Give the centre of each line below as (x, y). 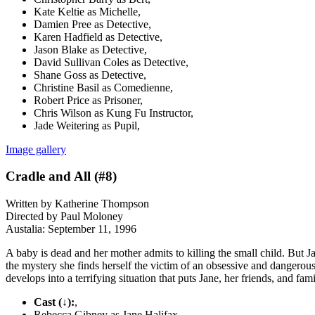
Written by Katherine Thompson (77, 203)
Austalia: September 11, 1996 (71, 229)
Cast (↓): (54, 302)
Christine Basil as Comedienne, (103, 87)
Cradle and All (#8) (61, 176)
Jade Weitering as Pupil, (87, 125)
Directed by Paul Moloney (64, 216)
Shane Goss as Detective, (90, 75)
